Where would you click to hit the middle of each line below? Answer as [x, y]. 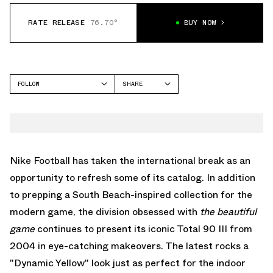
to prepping [37, 194]
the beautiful [228, 211]
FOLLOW [28, 83]
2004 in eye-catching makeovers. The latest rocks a [129, 246]
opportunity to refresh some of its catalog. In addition [133, 177]
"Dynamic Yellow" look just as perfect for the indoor [128, 263]
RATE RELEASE [56, 23]
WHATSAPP [138, 133]
